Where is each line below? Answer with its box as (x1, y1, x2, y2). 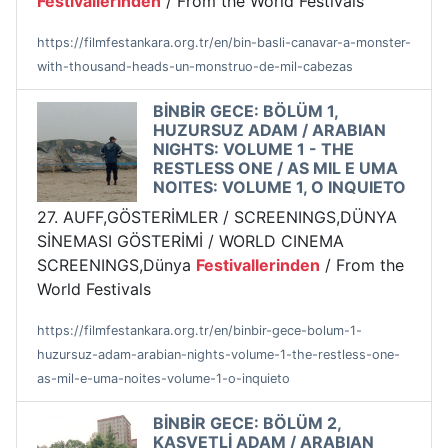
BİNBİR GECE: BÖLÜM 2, (153, 413, 341, 434)
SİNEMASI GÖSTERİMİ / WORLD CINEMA (37, 231, 344, 252)
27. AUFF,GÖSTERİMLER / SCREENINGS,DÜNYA (37, 207, 397, 228)
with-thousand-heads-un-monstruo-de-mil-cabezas (37, 59, 353, 75)
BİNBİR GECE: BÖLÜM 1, (153, 101, 338, 122)
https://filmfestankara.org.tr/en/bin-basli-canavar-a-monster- (37, 35, 411, 51)
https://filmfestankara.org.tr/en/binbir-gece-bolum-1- (37, 323, 362, 339)
